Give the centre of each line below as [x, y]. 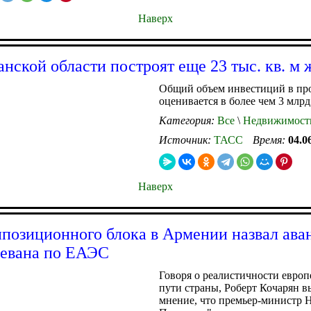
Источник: [186, 140]
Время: [270, 140]
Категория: [188, 120]
